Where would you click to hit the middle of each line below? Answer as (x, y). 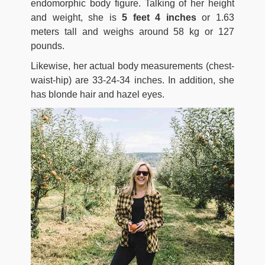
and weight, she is (77, 18)
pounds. (48, 46)
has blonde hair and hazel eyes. (98, 95)
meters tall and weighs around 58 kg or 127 (132, 32)
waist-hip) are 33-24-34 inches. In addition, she (132, 80)
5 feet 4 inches (159, 18)
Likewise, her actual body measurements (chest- (132, 66)
